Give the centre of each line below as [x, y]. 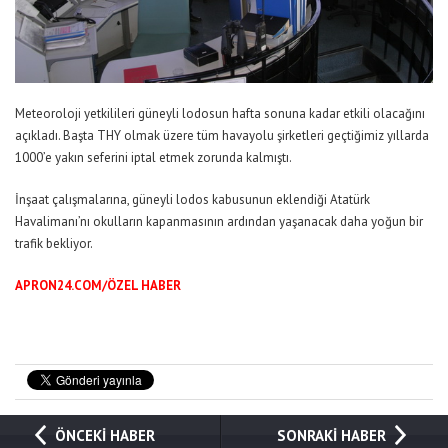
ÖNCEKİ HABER [104, 435]
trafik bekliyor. [54, 243]
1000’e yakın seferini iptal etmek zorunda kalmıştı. [153, 157]
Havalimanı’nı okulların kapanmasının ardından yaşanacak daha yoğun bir [219, 221]
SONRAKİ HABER [332, 435]
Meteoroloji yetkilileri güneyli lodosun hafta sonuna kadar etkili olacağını [220, 113]
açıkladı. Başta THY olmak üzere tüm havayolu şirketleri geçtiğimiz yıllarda [222, 135]
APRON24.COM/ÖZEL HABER [98, 285]
